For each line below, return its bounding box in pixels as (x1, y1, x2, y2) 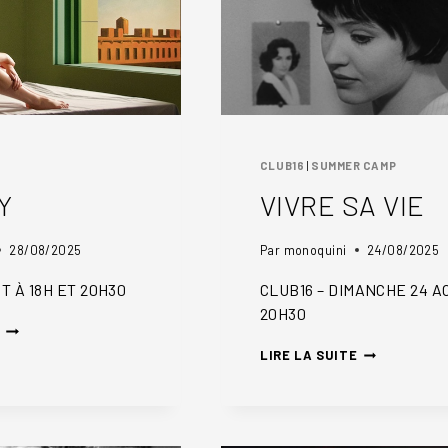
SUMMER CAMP (311, 159, 397, 173)
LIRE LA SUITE (259, 347, 358, 364)
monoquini (283, 242, 347, 259)
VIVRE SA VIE (259, 187, 425, 222)
